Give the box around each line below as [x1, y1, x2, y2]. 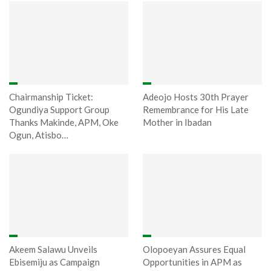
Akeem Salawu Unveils [9, 243, 97, 255]
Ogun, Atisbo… [9, 129, 68, 140]
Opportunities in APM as [143, 256, 242, 267]
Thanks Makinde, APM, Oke [9, 116, 119, 128]
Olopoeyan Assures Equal [143, 243, 246, 255]
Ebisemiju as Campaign [9, 256, 100, 267]
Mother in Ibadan [143, 116, 212, 128]
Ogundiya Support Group [9, 103, 109, 115]
